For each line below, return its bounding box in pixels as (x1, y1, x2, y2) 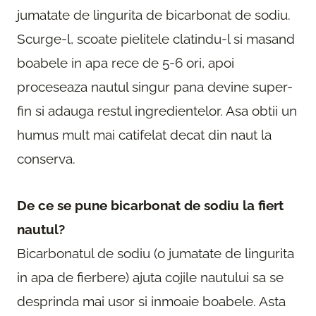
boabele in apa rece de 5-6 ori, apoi (17, 55, 234, 71)
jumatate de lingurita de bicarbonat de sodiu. (17, 7, 291, 23)
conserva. (17, 151, 75, 167)
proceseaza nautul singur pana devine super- (17, 79, 293, 95)
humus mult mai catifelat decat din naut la (17, 127, 272, 143)
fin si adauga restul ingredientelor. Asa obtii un (17, 103, 297, 119)
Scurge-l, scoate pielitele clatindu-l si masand (17, 31, 295, 47)
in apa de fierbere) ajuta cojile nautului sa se (17, 269, 284, 286)
